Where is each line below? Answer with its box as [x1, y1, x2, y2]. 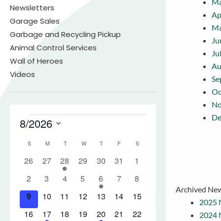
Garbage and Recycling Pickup [10, 29, 121, 39]
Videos [10, 69, 35, 79]
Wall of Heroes [10, 56, 63, 66]
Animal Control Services [10, 42, 97, 53]
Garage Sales [10, 16, 60, 26]
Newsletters [10, 2, 54, 13]
